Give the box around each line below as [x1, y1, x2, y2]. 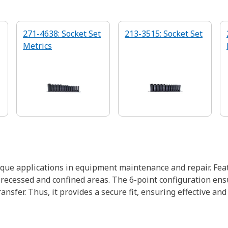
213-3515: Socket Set [125, 28, 203, 39]
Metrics [23, 40, 52, 51]
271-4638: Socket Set [23, 28, 101, 39]
